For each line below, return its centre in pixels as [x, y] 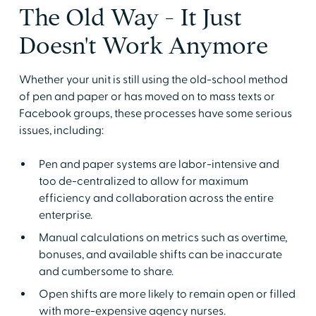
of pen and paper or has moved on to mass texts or [147, 96]
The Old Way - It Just [130, 17]
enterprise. [65, 215]
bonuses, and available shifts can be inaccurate [160, 254]
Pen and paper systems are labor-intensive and [159, 164]
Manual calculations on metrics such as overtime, [163, 237]
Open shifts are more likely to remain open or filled [167, 294]
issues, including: [61, 130]
